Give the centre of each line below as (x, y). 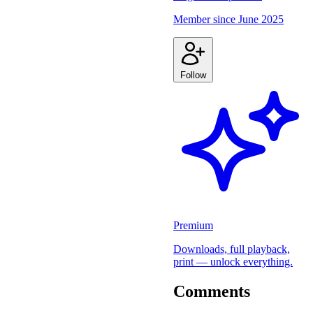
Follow (193, 75)
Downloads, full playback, (232, 249)
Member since (206, 19)
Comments (212, 291)
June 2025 (261, 19)
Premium (193, 225)
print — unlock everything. (233, 261)
